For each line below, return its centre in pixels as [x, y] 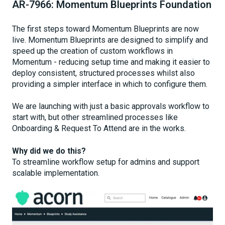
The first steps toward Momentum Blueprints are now [105, 29]
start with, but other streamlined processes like [95, 118]
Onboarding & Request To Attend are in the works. [99, 129]
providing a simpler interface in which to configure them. [110, 84]
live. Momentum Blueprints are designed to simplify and [110, 40]
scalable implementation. [56, 173]
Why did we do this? [49, 151]
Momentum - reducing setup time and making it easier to [111, 62]
